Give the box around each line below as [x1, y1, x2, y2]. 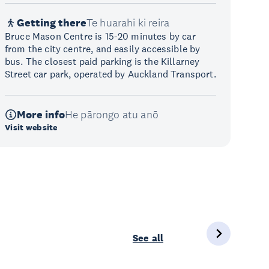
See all [132, 232, 163, 244]
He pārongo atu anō [65, 108, 159, 121]
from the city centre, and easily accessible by [5, 43, 201, 55]
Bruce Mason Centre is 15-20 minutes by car [5, 30, 196, 42]
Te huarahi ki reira [86, 16, 170, 29]
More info [17, 108, 65, 121]
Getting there [17, 16, 86, 29]
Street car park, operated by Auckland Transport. [5, 68, 216, 80]
